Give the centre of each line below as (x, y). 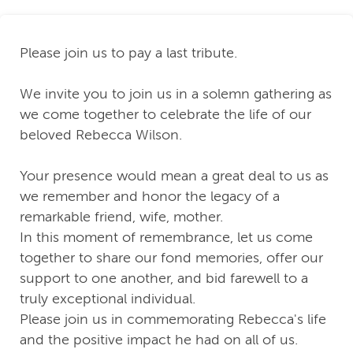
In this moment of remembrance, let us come (166, 238)
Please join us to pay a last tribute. (128, 53)
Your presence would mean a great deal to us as (174, 176)
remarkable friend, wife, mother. (121, 217)
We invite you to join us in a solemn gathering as (176, 94)
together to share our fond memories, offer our (171, 258)
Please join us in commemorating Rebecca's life (173, 320)
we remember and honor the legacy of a (150, 197)
